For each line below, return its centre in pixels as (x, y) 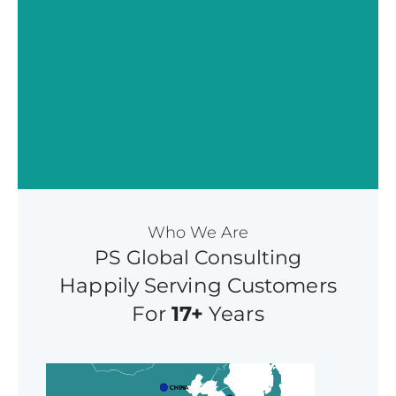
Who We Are (198, 232)
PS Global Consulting (198, 257)
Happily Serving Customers (198, 285)
